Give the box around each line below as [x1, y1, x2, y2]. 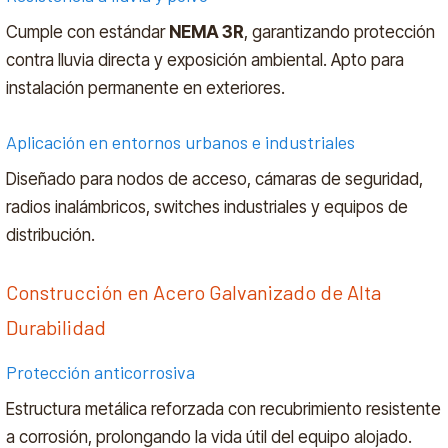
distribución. [6, 224, 96, 245]
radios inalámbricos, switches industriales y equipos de [6, 196, 409, 217]
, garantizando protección [244, 22, 436, 42]
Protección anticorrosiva [6, 360, 196, 383]
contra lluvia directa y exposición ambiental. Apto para [6, 50, 405, 70]
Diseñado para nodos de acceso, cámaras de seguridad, [6, 168, 424, 189]
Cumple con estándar [6, 22, 170, 42]
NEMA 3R [169, 22, 245, 42]
